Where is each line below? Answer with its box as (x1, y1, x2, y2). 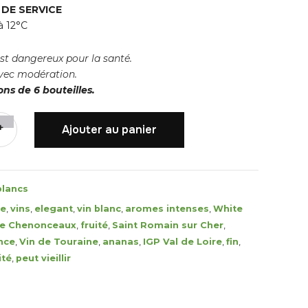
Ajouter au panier (62, 122, 157, 137)
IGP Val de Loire (143, 236, 222, 247)
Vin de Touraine (19, 236, 98, 247)
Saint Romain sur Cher (112, 220, 223, 230)
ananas (102, 236, 139, 247)
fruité (80, 220, 108, 230)
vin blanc (77, 203, 121, 214)
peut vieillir (16, 253, 71, 263)
